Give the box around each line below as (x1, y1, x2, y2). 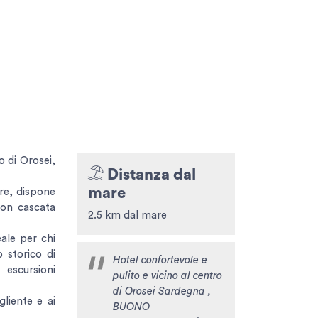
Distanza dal (103, 166, 196, 182)
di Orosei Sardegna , (112, 285, 211, 297)
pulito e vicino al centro (112, 270, 222, 281)
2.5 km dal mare (87, 209, 167, 221)
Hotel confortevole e (112, 254, 207, 265)
